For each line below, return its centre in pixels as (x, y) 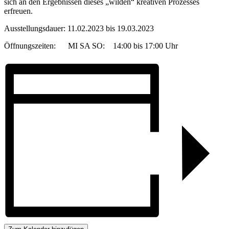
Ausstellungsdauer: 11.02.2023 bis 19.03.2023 (79, 28)
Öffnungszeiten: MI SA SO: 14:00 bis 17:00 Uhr (91, 45)
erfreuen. (18, 11)
